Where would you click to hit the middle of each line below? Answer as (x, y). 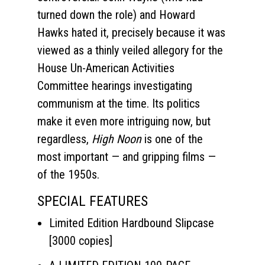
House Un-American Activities (106, 68)
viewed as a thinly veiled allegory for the (130, 50)
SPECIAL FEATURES (93, 201)
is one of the (172, 139)
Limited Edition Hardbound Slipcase (132, 223)
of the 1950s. (68, 174)
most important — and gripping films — (127, 156)
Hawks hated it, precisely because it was (131, 32)
